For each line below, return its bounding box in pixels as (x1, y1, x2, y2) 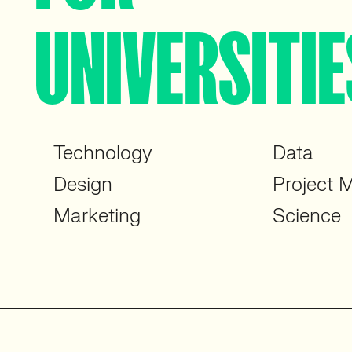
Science (272, 204, 341, 229)
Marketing (53, 204, 141, 229)
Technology (53, 141, 152, 166)
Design (53, 173, 112, 197)
